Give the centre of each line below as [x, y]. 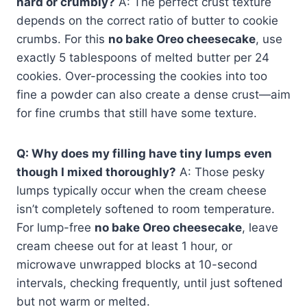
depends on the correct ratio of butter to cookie [147, 20]
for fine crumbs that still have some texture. [137, 113]
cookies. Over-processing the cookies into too [142, 76]
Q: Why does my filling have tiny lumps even [144, 153]
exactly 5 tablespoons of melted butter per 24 [143, 57]
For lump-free [56, 227]
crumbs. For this [62, 39]
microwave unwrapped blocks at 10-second [137, 264]
